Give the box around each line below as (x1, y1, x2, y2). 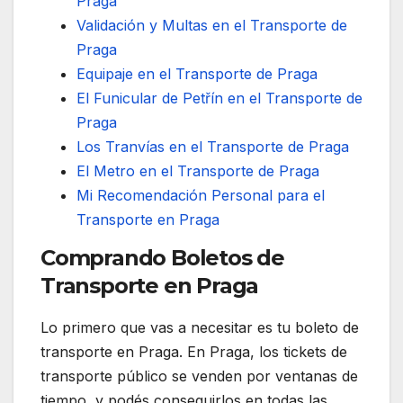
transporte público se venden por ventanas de (40, 367, 358, 386)
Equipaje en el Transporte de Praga (76, 65, 318, 84)
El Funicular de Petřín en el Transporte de (76, 89, 363, 108)
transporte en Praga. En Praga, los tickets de (40, 343, 347, 362)
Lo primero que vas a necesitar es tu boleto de (40, 318, 359, 337)
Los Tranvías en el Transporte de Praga (76, 138, 349, 157)
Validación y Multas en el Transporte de (76, 16, 347, 35)
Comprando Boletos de (40, 245, 285, 272)
